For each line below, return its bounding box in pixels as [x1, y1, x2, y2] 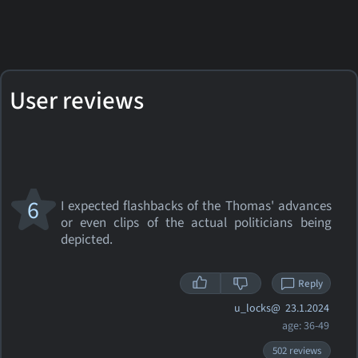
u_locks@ [233, 300, 280, 316]
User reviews [10, 84, 144, 118]
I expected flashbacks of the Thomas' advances [60, 197, 332, 216]
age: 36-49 [281, 318, 329, 334]
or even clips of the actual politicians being [60, 213, 332, 233]
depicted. [60, 230, 113, 249]
